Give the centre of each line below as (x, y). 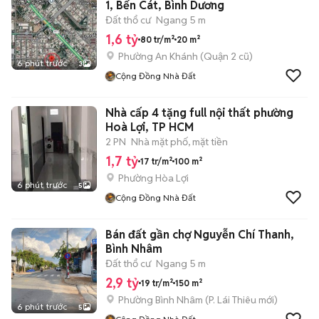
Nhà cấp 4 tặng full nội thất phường (199, 113)
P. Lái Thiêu (232, 300)
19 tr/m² (157, 283)
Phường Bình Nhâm (161, 300)
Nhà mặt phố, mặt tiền (179, 142)
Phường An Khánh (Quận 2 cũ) (185, 56)
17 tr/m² (156, 161)
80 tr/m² (157, 39)
